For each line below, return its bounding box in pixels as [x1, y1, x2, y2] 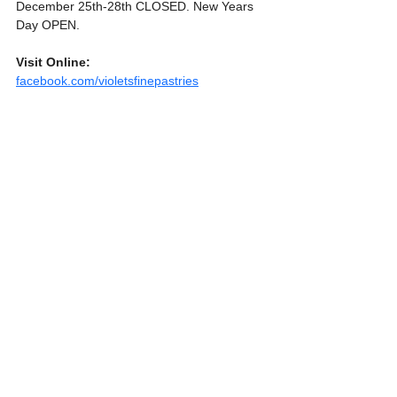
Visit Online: [16, 54, 90, 69]
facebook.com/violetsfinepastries [16, 73, 198, 88]
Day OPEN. [16, 17, 80, 32]
